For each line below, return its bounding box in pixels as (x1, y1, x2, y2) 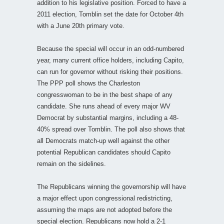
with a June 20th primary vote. (37, 21, 124, 29)
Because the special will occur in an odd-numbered (37, 44, 184, 52)
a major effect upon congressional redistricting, (37, 194, 172, 202)
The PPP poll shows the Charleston (37, 79, 140, 87)
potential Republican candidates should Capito (37, 148, 170, 156)
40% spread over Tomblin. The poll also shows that (37, 125, 185, 133)
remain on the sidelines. (37, 159, 106, 167)
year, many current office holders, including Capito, (37, 56, 184, 64)
